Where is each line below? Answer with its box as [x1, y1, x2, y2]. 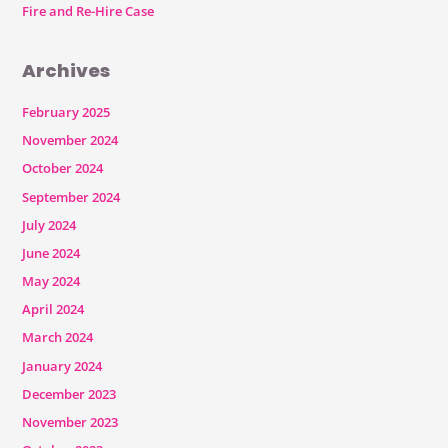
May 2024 [21, 272, 80, 291]
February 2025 [21, 102, 110, 121]
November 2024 [21, 131, 118, 150]
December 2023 [21, 384, 116, 403]
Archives [21, 57, 110, 83]
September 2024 [21, 187, 120, 206]
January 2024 [21, 356, 102, 375]
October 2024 [21, 159, 103, 178]
